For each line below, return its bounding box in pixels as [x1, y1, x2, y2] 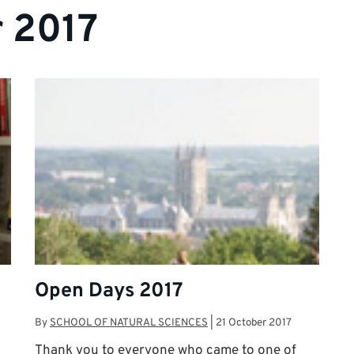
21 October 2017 [216, 315, 292, 330]
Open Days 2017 [35, 278, 183, 304]
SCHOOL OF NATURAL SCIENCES [50, 315, 208, 330]
